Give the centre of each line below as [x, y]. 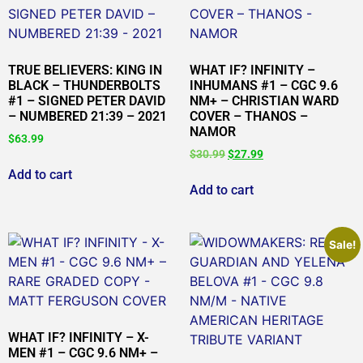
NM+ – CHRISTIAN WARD [264, 101]
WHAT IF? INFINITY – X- [79, 337]
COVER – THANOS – [249, 117]
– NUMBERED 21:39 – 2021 [88, 117]
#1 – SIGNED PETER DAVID [87, 101]
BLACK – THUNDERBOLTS [84, 86]
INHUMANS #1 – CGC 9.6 [264, 86]
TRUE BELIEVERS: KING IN [85, 70]
